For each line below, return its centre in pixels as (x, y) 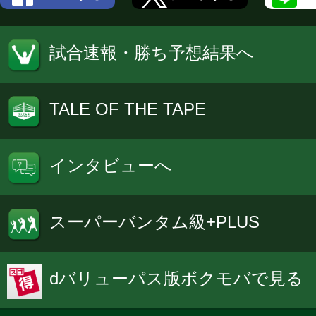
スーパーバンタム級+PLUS (154, 221)
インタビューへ (111, 165)
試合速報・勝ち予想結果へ (152, 52)
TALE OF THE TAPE (128, 109)
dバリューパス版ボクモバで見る (176, 278)
